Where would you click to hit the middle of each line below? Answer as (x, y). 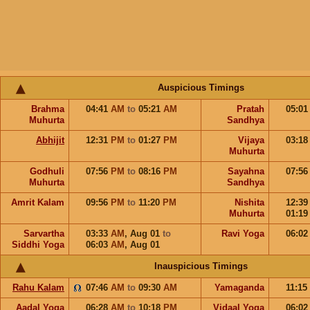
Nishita (249, 202)
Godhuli (47, 171)
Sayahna (246, 171)
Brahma (48, 109)
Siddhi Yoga (38, 245)
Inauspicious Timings (201, 266)
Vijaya (251, 140)
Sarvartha (44, 234)
